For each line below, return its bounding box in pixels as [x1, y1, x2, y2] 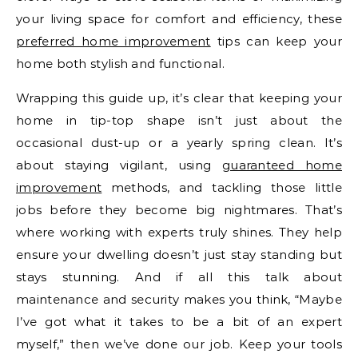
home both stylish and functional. [16, 55, 225, 71]
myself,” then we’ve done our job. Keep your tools [16, 336, 342, 352]
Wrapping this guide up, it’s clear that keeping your [16, 89, 342, 105]
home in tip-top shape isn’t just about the [16, 112, 342, 128]
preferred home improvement [16, 33, 211, 49]
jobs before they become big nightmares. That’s [16, 201, 342, 217]
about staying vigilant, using [16, 157, 222, 173]
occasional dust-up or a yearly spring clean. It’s [16, 134, 342, 150]
